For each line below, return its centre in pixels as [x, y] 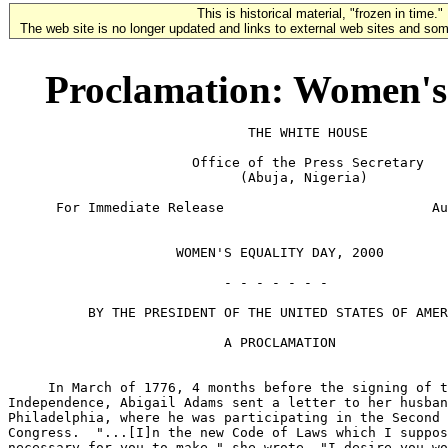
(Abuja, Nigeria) [188, 177]
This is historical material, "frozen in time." [320, 13]
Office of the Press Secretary [216, 162]
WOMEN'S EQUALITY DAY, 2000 [196, 252]
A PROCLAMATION [172, 342]
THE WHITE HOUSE [188, 132]
